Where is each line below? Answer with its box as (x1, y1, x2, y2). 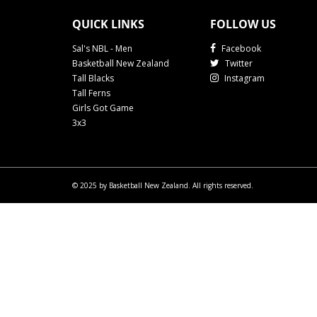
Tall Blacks (72, 72, 114, 85)
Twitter (223, 57, 253, 70)
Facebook (219, 42, 261, 55)
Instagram (222, 72, 265, 85)
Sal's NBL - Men (72, 42, 132, 55)
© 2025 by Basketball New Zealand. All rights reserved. (72, 180, 253, 191)
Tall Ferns (72, 87, 110, 100)
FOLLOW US (210, 16, 276, 33)
